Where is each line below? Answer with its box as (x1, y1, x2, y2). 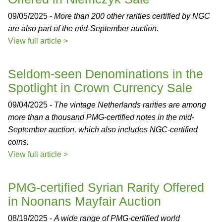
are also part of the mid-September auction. (8, 24, 159, 33)
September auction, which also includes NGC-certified (8, 125, 198, 134)
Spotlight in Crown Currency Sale (8, 81, 192, 95)
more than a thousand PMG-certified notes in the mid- (8, 113, 194, 121)
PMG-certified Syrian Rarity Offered (8, 180, 204, 194)
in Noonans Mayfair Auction (8, 194, 161, 208)
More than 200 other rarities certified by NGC (54, 12, 210, 20)
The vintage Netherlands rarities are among (54, 101, 206, 109)
